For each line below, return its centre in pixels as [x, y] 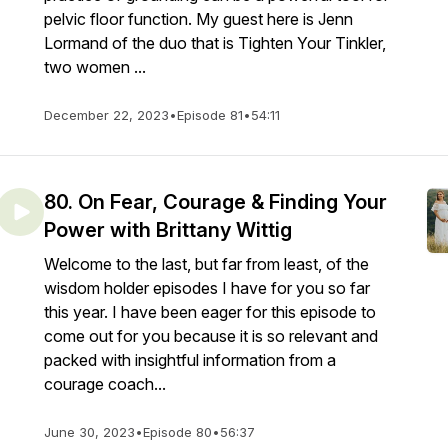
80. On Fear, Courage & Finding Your [215, 202]
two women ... [95, 67]
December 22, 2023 [106, 115]
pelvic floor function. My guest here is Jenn [198, 19]
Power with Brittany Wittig [168, 230]
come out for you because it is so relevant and [211, 336]
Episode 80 [177, 432]
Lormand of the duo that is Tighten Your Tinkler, [215, 43]
